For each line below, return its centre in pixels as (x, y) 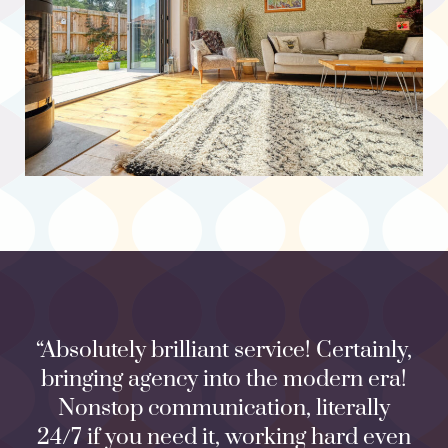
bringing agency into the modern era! (224, 379)
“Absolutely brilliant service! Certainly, (224, 350)
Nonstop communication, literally (224, 408)
